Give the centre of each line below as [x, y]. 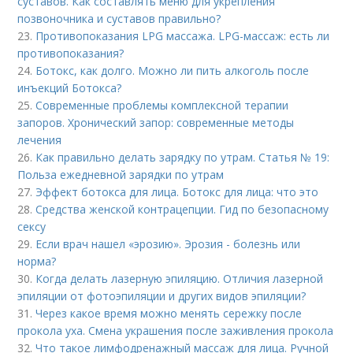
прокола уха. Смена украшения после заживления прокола [176, 331]
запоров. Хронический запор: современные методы [156, 123]
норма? [37, 261]
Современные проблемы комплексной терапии [162, 105]
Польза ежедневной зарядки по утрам [121, 175]
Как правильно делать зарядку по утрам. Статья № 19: [183, 157]
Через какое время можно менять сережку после [169, 313]
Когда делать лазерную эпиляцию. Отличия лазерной [180, 279]
